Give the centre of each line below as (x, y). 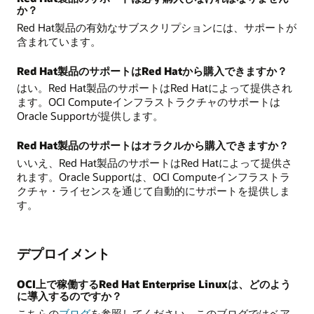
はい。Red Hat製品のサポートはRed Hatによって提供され (155, 88)
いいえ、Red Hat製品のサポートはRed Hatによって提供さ (155, 163)
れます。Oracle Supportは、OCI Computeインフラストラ (153, 177)
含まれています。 (59, 41)
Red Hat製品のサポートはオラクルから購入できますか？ (153, 145)
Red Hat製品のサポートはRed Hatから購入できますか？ (152, 70)
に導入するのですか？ (69, 295)
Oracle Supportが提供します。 (90, 116)
